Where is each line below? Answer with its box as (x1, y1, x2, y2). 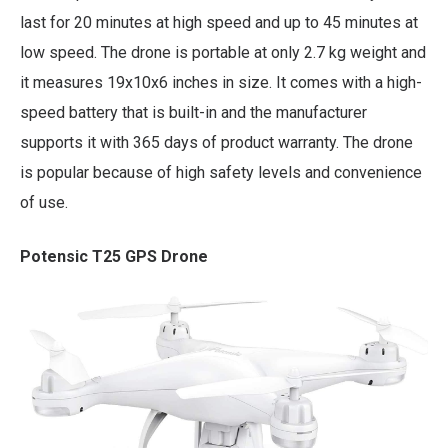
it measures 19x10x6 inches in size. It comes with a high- (20, 73, 422, 93)
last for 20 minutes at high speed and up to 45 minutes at (20, 13, 418, 33)
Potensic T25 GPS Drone (20, 247, 208, 267)
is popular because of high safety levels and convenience (20, 163, 422, 183)
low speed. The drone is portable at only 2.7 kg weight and (20, 43, 426, 63)
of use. (20, 193, 68, 213)
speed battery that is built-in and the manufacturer (20, 103, 367, 123)
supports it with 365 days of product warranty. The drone (20, 133, 413, 153)
